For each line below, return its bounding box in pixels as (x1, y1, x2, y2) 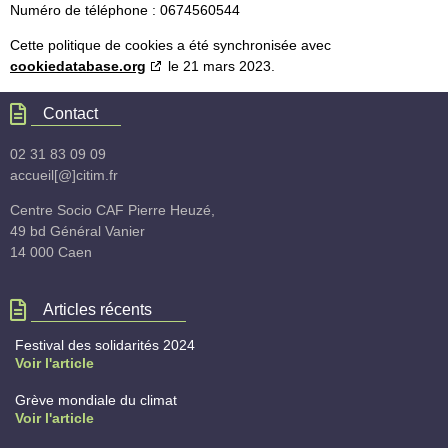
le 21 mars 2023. (164, 58, 275, 75)
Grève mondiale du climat (15, 391, 177, 408)
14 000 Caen (10, 244, 92, 261)
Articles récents (42, 300, 152, 318)
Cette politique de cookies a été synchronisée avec (10, 37, 331, 54)
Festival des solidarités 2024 (15, 336, 195, 353)
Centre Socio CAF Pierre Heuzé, (10, 202, 215, 219)
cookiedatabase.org (10, 58, 146, 75)
